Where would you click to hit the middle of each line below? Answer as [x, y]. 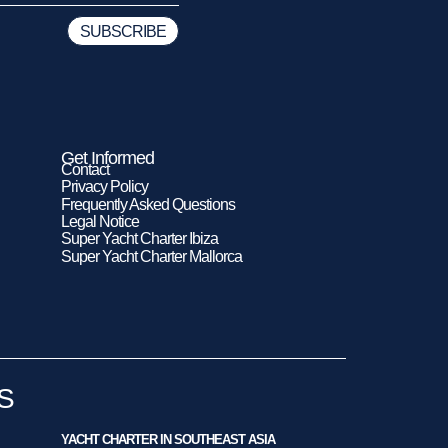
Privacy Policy [104, 187]
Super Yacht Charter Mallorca [151, 256]
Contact [85, 169]
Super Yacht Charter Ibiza [139, 239]
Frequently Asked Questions [148, 204]
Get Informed [107, 157]
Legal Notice [100, 221]
